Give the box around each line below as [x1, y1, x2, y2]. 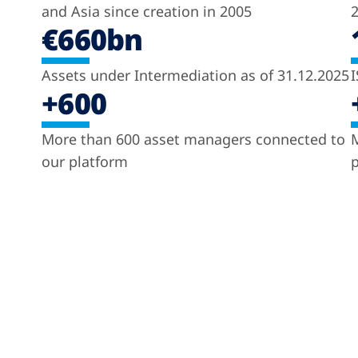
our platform [42, 152, 128, 171]
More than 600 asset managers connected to [42, 129, 345, 149]
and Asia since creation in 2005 [42, 2, 252, 21]
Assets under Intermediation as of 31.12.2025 [42, 66, 349, 85]
